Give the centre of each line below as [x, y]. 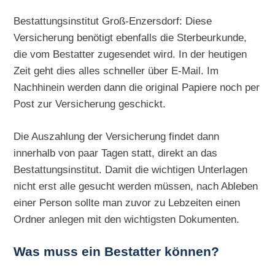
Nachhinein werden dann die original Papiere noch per [137, 87]
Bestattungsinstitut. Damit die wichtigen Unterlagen [131, 170]
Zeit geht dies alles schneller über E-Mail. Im [116, 71]
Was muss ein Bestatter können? [117, 251]
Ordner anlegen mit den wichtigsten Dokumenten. [127, 219]
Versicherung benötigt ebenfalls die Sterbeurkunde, [130, 38]
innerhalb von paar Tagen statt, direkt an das [116, 153]
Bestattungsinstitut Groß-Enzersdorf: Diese [113, 21]
